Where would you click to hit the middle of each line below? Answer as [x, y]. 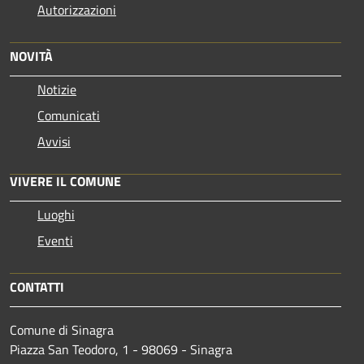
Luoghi [56, 215]
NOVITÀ [31, 56]
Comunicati [69, 116]
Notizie [57, 90]
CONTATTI [37, 287]
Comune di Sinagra [62, 330]
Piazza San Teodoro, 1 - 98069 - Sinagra [121, 350]
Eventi [55, 241]
